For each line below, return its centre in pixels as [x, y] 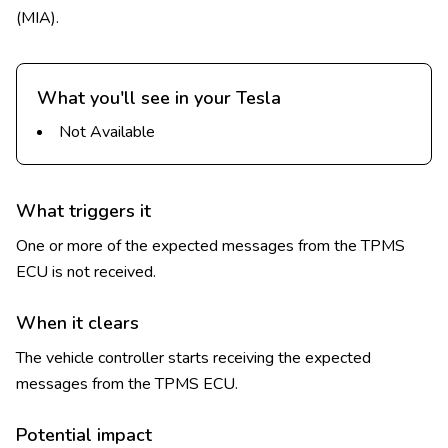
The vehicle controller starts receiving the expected [193, 358]
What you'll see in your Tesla [159, 98]
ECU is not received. [86, 272]
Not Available [107, 132]
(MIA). [37, 18]
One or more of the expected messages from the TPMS [210, 246]
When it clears [77, 323]
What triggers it [83, 211]
